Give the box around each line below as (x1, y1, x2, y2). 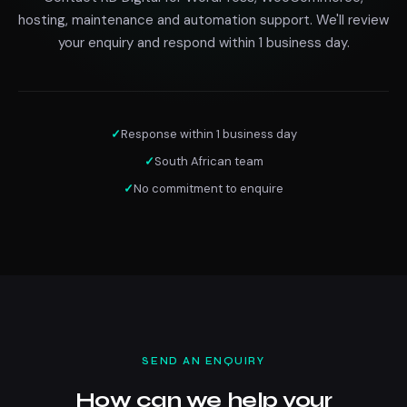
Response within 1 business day (120, 126, 297, 142)
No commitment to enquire (134, 181, 283, 196)
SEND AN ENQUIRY (142, 355, 265, 367)
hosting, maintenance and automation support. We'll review (18, 11, 389, 29)
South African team (154, 154, 263, 169)
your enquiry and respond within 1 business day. (57, 34, 350, 52)
